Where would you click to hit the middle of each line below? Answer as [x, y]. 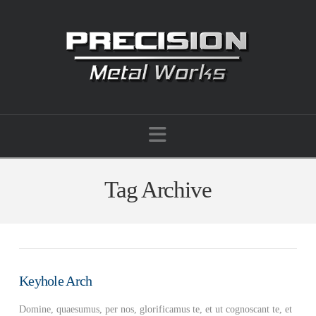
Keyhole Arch [55, 281]
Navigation [210, 133]
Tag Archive [158, 189]
